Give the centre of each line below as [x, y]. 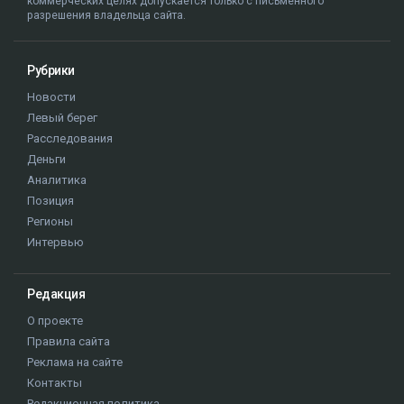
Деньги [46, 159]
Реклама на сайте [75, 362]
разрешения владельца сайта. [106, 15]
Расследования [70, 138]
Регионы [50, 221]
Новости [51, 97]
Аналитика [57, 180]
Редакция [56, 294]
